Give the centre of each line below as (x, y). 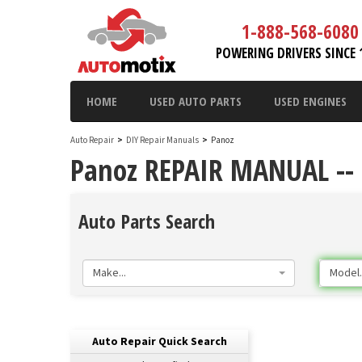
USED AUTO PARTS (196, 101)
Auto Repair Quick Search (159, 342)
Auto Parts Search (147, 221)
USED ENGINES (310, 101)
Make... (109, 273)
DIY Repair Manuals (162, 140)
